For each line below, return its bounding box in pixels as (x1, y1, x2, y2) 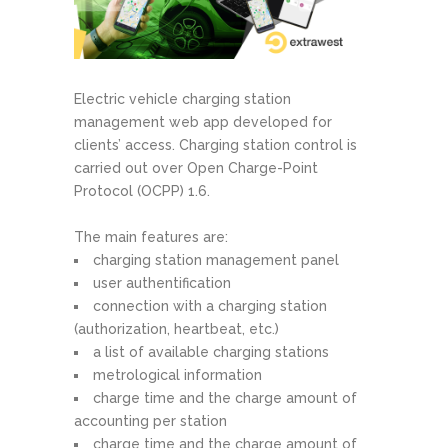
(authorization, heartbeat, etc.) (74, 321, 279, 338)
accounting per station (74, 413, 227, 430)
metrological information (93, 367, 262, 384)
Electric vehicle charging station (74, 91, 291, 108)
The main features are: (74, 229, 228, 246)
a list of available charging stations (93, 344, 329, 361)
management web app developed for (74, 114, 332, 131)
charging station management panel (93, 252, 339, 269)
